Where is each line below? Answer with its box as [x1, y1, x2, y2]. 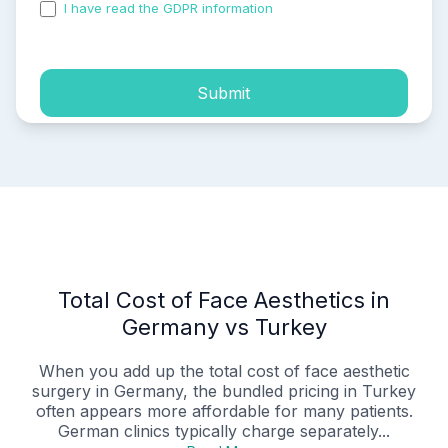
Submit [197, 82, 251, 103]
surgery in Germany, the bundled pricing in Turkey [32, 381, 416, 402]
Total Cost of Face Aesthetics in [58, 287, 390, 314]
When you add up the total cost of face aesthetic [38, 361, 410, 382]
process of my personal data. [40, 17, 224, 34]
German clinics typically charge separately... [58, 421, 390, 442]
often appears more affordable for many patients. [35, 401, 413, 422]
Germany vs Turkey [121, 314, 327, 341]
